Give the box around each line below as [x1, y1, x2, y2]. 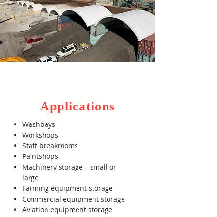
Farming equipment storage [22, 184, 113, 193]
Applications [40, 99, 115, 113]
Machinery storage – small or [22, 162, 116, 171]
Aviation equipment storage [22, 205, 112, 214]
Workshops [22, 130, 58, 139]
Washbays [22, 120, 55, 129]
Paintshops [22, 152, 58, 161]
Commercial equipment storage [22, 194, 125, 203]
